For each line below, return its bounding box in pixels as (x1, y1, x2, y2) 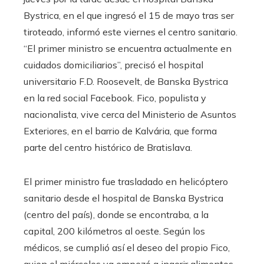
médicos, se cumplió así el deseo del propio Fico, (24, 242, 230, 254)
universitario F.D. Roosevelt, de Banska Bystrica (24, 75, 228, 88)
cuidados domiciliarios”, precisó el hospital (24, 59, 203, 71)
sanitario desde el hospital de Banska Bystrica (24, 192, 223, 204)
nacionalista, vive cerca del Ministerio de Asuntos (24, 108, 236, 121)
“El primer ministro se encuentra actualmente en (24, 42, 232, 55)
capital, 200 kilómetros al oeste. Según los (24, 225, 205, 237)
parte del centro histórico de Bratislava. (24, 141, 192, 154)
